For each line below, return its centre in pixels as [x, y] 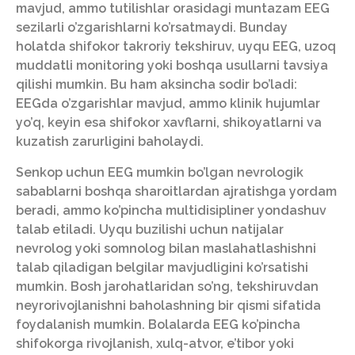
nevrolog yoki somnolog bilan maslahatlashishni [166, 248]
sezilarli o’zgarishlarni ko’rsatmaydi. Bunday [152, 28]
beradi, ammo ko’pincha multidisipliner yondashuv [171, 210]
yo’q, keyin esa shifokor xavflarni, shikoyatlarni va [169, 123]
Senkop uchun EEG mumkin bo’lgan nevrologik [160, 172]
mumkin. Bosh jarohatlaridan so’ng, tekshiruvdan [167, 286]
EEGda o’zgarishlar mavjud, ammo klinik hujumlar [168, 104]
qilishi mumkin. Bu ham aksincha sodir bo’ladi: [157, 85]
